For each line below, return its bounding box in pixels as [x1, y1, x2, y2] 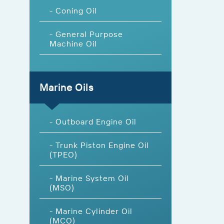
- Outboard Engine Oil [49, 116, 136, 126]
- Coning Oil [49, 5, 97, 15]
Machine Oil [49, 38, 97, 48]
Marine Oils [39, 80, 93, 93]
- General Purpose [49, 28, 123, 39]
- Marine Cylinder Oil [49, 205, 132, 216]
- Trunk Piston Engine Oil [49, 139, 149, 150]
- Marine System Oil [49, 172, 129, 183]
